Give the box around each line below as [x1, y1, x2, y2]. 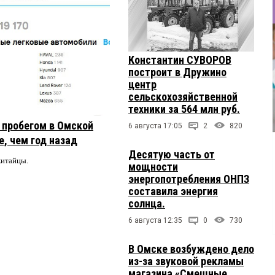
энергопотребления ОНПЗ [128, 172, 249, 186]
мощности [128, 160, 178, 174]
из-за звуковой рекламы [128, 255, 244, 268]
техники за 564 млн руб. [128, 103, 240, 116]
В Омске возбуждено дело [128, 242, 254, 256]
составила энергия [128, 185, 218, 198]
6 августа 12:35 [128, 216, 182, 225]
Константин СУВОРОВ [128, 53, 231, 67]
